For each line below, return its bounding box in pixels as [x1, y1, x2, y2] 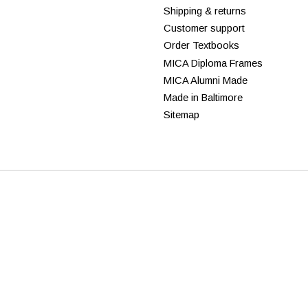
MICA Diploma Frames [163, 57, 263, 69]
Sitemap [163, 109, 199, 121]
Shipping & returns [163, 5, 246, 17]
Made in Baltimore [163, 91, 243, 103]
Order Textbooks [163, 40, 239, 52]
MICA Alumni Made [163, 74, 247, 86]
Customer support [163, 23, 245, 34]
